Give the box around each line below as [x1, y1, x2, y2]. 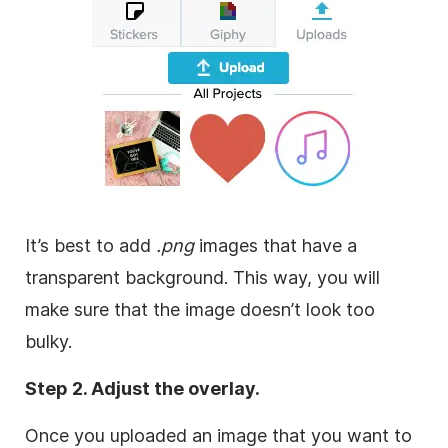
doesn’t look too [235, 299, 375, 321]
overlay [188, 378, 255, 400]
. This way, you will [224, 267, 380, 289]
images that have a [194, 235, 357, 257]
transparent [25, 267, 120, 289]
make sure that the [25, 299, 185, 321]
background [125, 267, 224, 289]
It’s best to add [25, 235, 156, 257]
